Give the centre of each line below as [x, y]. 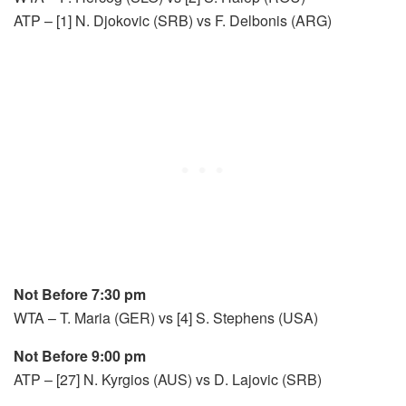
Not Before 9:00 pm [80, 355]
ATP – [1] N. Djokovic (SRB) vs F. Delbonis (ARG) [173, 20]
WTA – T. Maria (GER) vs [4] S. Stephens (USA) [166, 317]
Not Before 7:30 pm [80, 294]
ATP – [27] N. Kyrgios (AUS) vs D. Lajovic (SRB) [168, 379]
